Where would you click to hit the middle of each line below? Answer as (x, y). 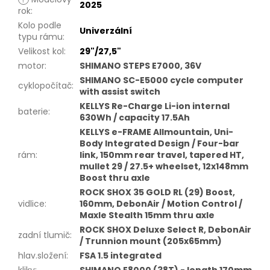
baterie (33, 111)
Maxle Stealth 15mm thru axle (147, 215)
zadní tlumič (44, 235)
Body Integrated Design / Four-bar (159, 143)
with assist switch (120, 91)
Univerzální (106, 30)
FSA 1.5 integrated (121, 255)
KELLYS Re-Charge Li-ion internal (155, 106)
